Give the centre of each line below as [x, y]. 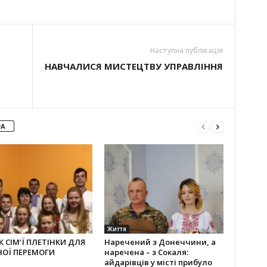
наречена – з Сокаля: [146, 252]
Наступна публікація [186, 50]
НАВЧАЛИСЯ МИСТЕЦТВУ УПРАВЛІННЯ [133, 66]
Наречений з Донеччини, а [160, 242]
